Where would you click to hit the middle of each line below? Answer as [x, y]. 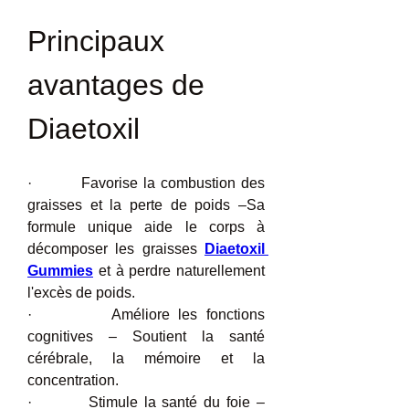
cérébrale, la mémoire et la [146, 358]
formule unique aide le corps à [146, 227]
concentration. [73, 380]
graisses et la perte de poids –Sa [146, 205]
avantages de [116, 85]
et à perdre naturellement [179, 271]
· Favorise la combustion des [146, 183]
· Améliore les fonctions [146, 315]
